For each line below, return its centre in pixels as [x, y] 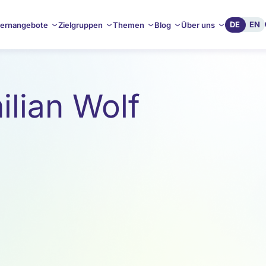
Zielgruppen [80, 25]
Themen [128, 25]
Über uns [198, 25]
